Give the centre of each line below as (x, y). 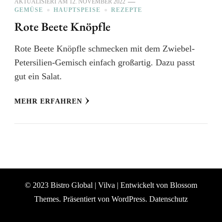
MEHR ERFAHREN (48, 101)
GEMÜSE (29, 10)
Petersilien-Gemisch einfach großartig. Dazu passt (105, 62)
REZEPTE (127, 10)
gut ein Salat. (38, 76)
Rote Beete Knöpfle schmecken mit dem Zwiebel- (105, 49)
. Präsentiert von (85, 199)
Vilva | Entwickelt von (133, 185)
